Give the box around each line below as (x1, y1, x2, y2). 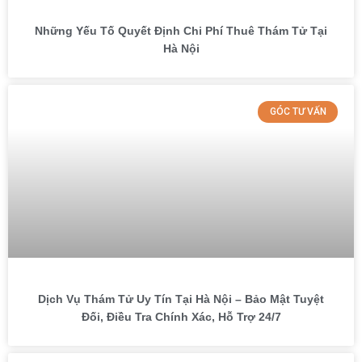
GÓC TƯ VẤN (269, 106, 326, 118)
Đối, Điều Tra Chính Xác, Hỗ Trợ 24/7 (81, 310, 281, 324)
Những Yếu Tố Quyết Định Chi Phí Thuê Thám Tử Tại (35, 24, 327, 38)
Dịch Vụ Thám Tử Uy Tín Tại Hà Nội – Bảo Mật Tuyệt (38, 293, 324, 306)
